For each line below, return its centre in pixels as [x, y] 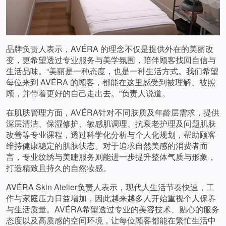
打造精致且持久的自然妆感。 [59, 167]
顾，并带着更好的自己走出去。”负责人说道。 [88, 93]
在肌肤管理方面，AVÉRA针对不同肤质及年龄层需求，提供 [113, 112]
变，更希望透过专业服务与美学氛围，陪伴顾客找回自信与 [111, 60]
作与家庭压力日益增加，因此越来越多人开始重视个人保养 [111, 198]
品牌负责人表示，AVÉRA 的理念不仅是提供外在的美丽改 [110, 48]
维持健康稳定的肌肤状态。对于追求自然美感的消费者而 [107, 145]
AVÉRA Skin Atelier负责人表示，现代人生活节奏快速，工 [110, 187]
